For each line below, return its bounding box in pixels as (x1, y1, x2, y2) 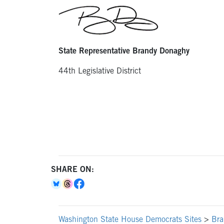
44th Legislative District (58, 67, 141, 76)
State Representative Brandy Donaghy (58, 47, 189, 56)
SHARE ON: (51, 166, 94, 174)
